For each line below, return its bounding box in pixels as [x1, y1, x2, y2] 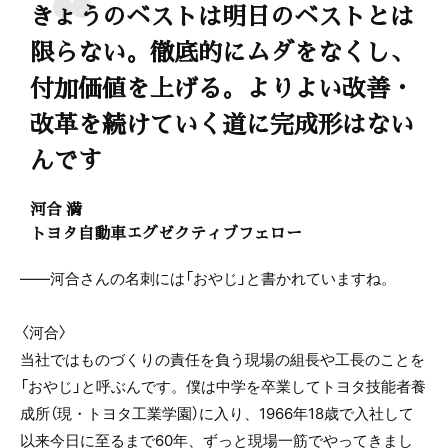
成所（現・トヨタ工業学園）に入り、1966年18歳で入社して [20, 402, 414, 424]
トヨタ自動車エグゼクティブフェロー [30, 221, 302, 244]
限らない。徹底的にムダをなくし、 [30, 33, 414, 68]
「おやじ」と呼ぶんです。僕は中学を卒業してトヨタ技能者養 [20, 375, 426, 397]
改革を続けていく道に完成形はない [30, 105, 414, 140]
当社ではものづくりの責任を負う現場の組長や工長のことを [20, 348, 425, 370]
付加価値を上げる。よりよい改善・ [30, 69, 414, 104]
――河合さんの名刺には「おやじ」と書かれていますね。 [20, 267, 396, 289]
